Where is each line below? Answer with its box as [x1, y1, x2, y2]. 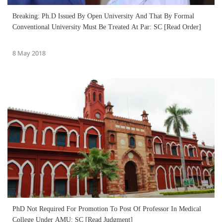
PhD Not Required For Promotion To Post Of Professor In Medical [12, 205, 201, 213]
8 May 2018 [12, 48, 46, 57]
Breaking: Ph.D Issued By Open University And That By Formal [12, 12, 194, 20]
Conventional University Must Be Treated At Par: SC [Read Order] [12, 23, 201, 31]
